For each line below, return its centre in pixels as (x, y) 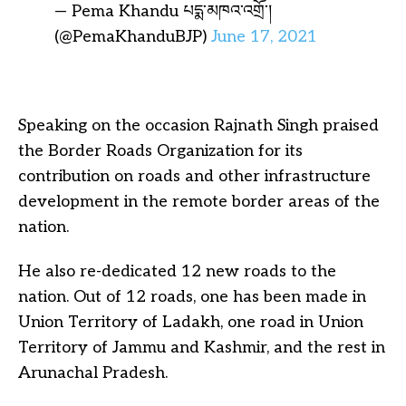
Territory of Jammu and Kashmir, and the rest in (202, 347)
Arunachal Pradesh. (93, 372)
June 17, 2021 (264, 36)
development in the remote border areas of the (199, 201)
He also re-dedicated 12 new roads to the (177, 271)
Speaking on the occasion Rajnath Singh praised (198, 125)
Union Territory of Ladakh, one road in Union (191, 322)
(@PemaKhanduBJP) (133, 36)
